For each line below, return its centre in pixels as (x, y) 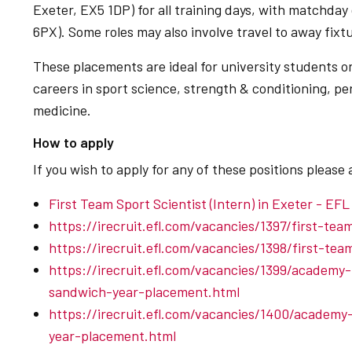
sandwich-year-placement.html (144, 291)
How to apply (73, 142)
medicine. (62, 110)
